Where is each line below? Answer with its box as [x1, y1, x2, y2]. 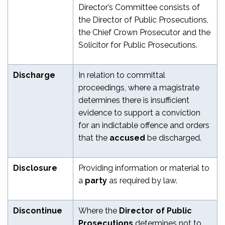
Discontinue [13, 205, 62, 215]
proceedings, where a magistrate [78, 82, 199, 92]
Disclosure [13, 163, 57, 173]
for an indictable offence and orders [78, 120, 209, 130]
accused [109, 133, 145, 143]
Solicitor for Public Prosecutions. [78, 40, 197, 50]
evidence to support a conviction [78, 107, 200, 118]
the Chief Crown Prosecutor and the [78, 27, 210, 37]
